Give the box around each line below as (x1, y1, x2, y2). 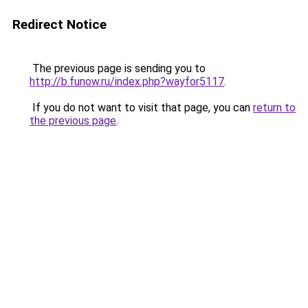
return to (253, 101, 296, 114)
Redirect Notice (12, 16, 107, 32)
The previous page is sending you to (30, 62, 206, 75)
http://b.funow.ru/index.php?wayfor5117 (30, 75, 224, 88)
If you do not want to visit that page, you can (30, 101, 253, 114)
